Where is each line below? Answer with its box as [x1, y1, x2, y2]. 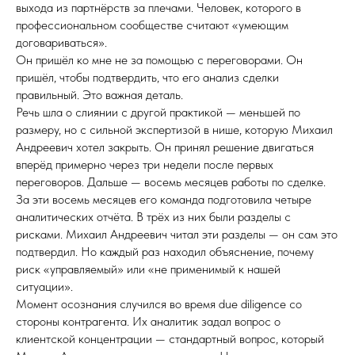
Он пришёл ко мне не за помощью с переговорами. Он [16, 52, 303, 67]
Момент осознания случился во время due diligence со [16, 296, 302, 311]
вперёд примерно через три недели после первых [16, 157, 273, 172]
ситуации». [16, 279, 73, 294]
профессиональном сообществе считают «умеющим [16, 17, 288, 32]
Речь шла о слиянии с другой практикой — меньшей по [16, 105, 300, 120]
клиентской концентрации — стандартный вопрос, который [16, 331, 324, 346]
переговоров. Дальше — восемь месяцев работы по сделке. [16, 174, 326, 189]
